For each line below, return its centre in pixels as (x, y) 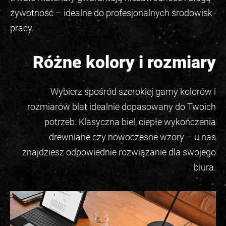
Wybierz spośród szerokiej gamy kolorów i (133, 92)
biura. (205, 167)
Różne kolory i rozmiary (124, 62)
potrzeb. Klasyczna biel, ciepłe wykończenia (130, 122)
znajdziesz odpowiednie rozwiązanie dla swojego (119, 152)
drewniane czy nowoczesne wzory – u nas (132, 137)
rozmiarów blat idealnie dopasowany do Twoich (122, 107)
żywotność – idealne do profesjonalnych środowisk (111, 13)
